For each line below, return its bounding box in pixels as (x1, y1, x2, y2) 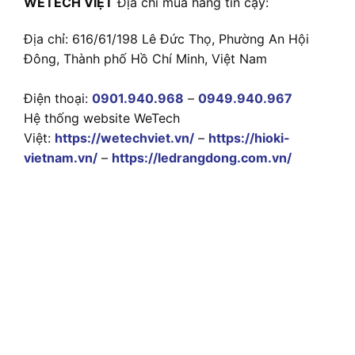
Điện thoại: (24, 90, 92, 106)
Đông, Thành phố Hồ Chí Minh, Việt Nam (24, 50, 267, 67)
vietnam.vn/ (24, 149, 97, 166)
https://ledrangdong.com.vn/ (112, 149, 292, 166)
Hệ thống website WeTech (24, 109, 180, 126)
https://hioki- (208, 129, 290, 146)
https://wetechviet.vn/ (55, 129, 194, 146)
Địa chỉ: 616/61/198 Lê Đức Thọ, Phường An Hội (24, 30, 309, 47)
